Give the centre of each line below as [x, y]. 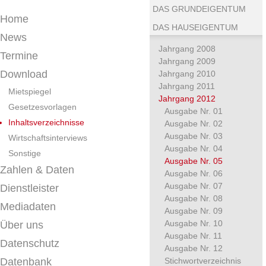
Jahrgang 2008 [187, 49]
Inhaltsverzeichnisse [46, 122]
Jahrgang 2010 [187, 74]
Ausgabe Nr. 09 [194, 211]
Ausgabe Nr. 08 [194, 198]
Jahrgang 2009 [187, 61]
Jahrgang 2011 [187, 86]
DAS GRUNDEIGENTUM [199, 9]
